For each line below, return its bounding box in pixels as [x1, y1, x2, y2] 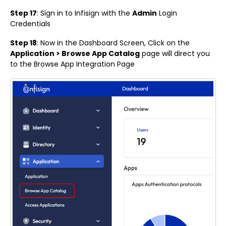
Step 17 [10, 8, 37, 19]
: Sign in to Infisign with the [37, 8, 132, 19]
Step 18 [10, 38, 37, 48]
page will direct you [140, 48, 210, 59]
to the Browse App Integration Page [10, 59, 137, 70]
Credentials [10, 19, 50, 29]
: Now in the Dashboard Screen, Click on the [37, 38, 190, 48]
